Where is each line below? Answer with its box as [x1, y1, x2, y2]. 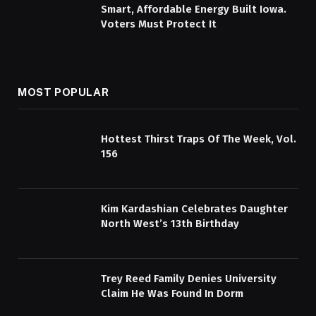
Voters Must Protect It [101, 17, 217, 30]
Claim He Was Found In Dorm [101, 286, 243, 300]
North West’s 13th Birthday [101, 217, 239, 230]
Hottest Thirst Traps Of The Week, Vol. [101, 133, 296, 146]
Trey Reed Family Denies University [101, 272, 276, 285]
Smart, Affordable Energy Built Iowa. [101, 2, 286, 16]
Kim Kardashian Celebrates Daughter [101, 202, 288, 215]
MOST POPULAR [18, 86, 109, 99]
